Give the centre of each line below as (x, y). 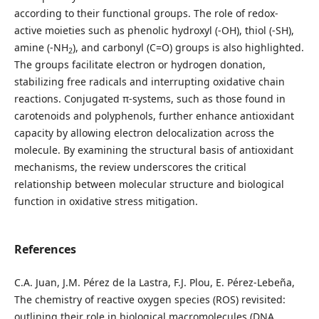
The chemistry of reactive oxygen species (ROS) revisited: (150, 300)
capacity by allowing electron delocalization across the (144, 132)
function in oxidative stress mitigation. (106, 201)
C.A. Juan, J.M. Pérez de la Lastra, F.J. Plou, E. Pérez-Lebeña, (154, 283)
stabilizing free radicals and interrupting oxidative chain (149, 81)
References (45, 250)
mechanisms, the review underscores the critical (130, 167)
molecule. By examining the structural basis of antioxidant (153, 150)
